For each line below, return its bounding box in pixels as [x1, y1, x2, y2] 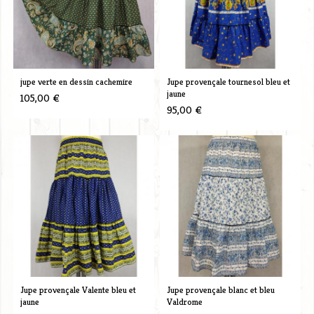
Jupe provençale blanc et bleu [166, 283, 275, 296]
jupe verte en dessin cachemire [20, 75, 132, 88]
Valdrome [166, 295, 203, 308]
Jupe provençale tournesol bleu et [166, 75, 290, 88]
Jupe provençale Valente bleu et [20, 283, 136, 296]
